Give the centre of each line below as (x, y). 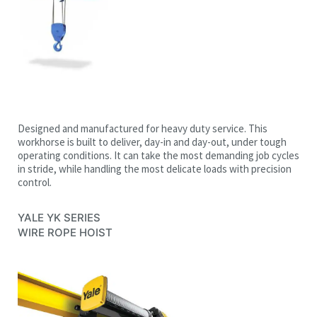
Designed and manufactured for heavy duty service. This (143, 128)
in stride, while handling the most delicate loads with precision (155, 168)
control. (35, 182)
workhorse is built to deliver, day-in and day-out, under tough (152, 142)
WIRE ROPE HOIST (65, 232)
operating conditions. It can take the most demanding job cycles (158, 155)
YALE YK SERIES (59, 217)
